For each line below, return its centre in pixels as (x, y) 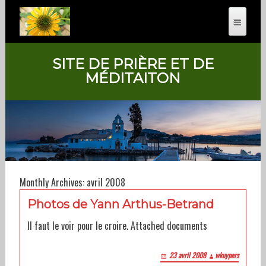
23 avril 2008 (188, 255)
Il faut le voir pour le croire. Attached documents (117, 226)
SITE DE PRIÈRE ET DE (133, 64)
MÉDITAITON (133, 78)
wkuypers (227, 255)
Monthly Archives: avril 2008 (72, 183)
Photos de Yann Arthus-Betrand (120, 205)
